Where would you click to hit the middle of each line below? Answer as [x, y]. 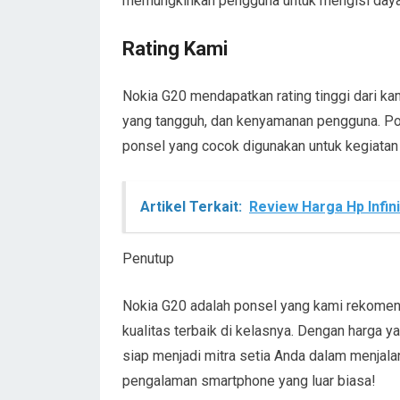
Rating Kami [175, 49]
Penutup [148, 258]
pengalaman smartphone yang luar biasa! [249, 381]
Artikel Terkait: [191, 207]
